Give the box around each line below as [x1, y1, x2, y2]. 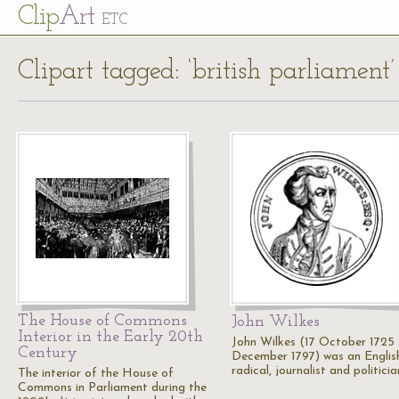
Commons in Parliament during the [18, 381, 207, 395]
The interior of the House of [18, 367, 174, 380]
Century [18, 345, 77, 362]
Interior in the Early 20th [18, 329, 203, 346]
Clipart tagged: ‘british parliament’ [18, 58, 395, 85]
